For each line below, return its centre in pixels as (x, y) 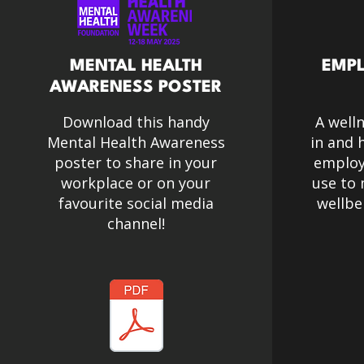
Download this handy (136, 122)
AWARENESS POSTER (136, 88)
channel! (136, 223)
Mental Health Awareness (136, 142)
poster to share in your (136, 162)
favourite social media (136, 203)
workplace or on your (136, 183)
